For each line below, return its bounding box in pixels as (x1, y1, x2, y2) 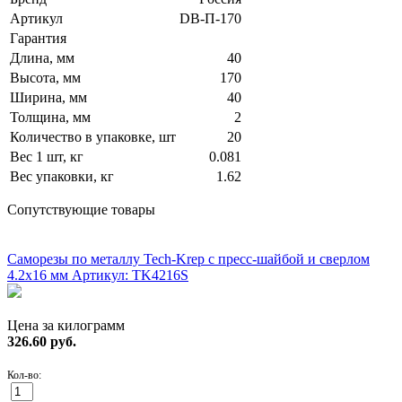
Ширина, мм (10, 90, 87, 106)
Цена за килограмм (7, 318, 125, 334)
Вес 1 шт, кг (10, 149, 83, 165)
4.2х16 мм (7, 267, 72, 284)
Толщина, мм (10, 109, 91, 126)
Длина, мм (10, 50, 74, 66)
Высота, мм (10, 70, 81, 86)
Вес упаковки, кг (10, 169, 114, 185)
